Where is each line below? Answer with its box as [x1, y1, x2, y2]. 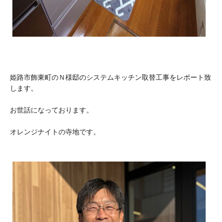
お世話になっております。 [10, 106, 93, 114]
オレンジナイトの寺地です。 [10, 127, 100, 136]
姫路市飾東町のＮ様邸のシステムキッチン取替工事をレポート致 [10, 73, 211, 81]
